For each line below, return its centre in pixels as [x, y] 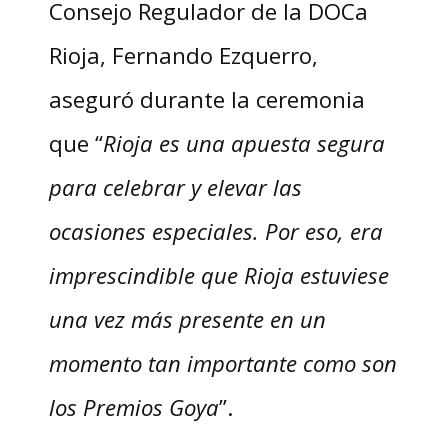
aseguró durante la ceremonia [206, 98]
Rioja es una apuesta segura [243, 142]
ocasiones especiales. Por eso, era [215, 230]
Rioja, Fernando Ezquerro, [183, 54]
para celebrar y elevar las [175, 186]
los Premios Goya [133, 406]
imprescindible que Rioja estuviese [218, 274]
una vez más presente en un [187, 318]
